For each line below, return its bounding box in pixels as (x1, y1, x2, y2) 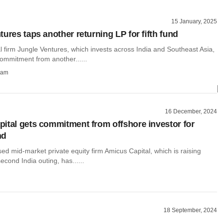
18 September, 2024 (163, 207, 217, 214)
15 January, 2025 (171, 18, 217, 25)
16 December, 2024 (165, 108, 217, 115)
